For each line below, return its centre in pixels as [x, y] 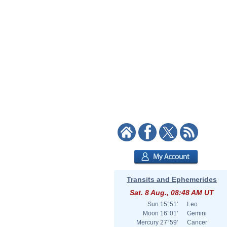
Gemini [197, 213]
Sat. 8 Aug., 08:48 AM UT [172, 193]
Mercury [147, 222]
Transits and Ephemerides [172, 179]
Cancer [197, 222]
